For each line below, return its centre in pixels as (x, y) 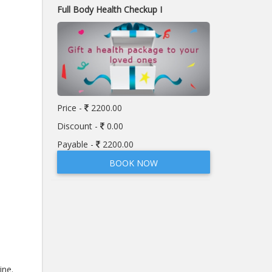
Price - (70, 107)
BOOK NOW (133, 163)
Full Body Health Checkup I (109, 9)
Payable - (76, 144)
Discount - (78, 126)
